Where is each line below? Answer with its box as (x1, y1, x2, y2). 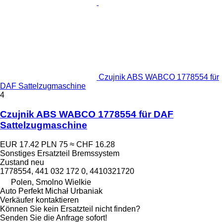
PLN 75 (41, 140, 68, 149)
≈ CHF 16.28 (70, 140, 115, 149)
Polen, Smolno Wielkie (11, 177, 91, 186)
